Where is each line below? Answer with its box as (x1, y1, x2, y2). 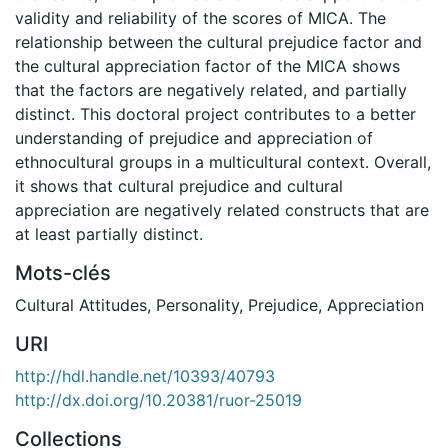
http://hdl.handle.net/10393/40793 (15, 365, 275, 386)
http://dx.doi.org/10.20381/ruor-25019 (15, 389, 302, 410)
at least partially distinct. (15, 223, 203, 244)
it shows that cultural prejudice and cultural (15, 175, 343, 196)
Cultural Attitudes (15, 294, 147, 315)
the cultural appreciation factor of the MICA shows (15, 55, 400, 76)
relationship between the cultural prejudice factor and (15, 31, 422, 52)
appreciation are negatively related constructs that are (15, 199, 429, 220)
